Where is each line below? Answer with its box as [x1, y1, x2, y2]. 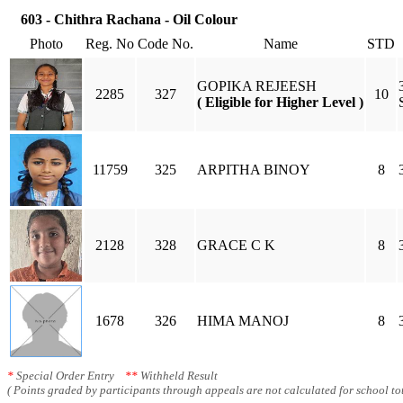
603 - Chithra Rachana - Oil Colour [21, 12, 237, 27]
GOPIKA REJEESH [197, 78, 317, 94]
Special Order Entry [13, 369, 125, 382]
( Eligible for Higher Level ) [197, 94, 363, 110]
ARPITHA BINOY [197, 162, 310, 177]
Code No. [138, 36, 193, 51]
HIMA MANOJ [197, 313, 289, 328]
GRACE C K [197, 237, 275, 253]
